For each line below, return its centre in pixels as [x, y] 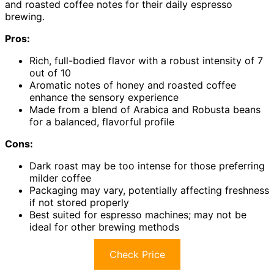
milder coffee [60, 178]
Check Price [137, 254]
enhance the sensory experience [104, 97]
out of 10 [50, 72]
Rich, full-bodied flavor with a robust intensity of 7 [146, 60]
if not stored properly [79, 202]
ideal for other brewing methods [104, 227]
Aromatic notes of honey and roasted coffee [133, 85]
